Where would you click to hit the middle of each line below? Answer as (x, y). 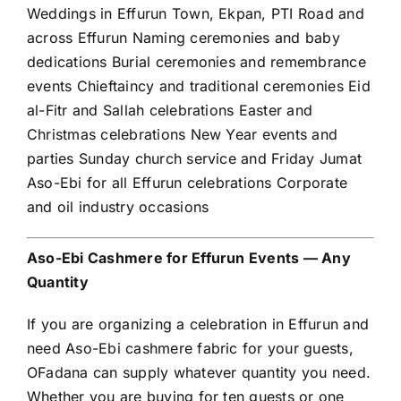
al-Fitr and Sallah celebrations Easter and (170, 111)
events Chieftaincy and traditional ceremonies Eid (199, 86)
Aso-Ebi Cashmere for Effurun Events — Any (189, 258)
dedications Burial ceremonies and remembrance (196, 62)
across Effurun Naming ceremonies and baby (183, 38)
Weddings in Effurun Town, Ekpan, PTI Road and (196, 14)
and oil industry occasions (118, 207)
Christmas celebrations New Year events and (183, 135)
